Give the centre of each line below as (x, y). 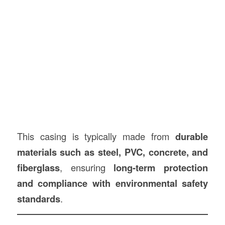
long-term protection (161, 167)
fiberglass (38, 167)
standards (38, 198)
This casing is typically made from (96, 136)
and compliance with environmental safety (113, 183)
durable (192, 136)
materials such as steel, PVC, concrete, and (113, 152)
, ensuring (87, 167)
